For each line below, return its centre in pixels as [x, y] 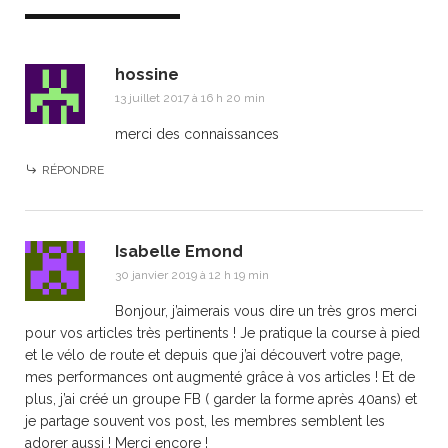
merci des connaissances [197, 134]
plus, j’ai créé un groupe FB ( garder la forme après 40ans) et [221, 399]
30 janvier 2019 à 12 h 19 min [192, 275]
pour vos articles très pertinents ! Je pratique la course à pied [222, 333]
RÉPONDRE [73, 170]
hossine [147, 74]
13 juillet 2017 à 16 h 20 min [190, 98]
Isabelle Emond [179, 251]
